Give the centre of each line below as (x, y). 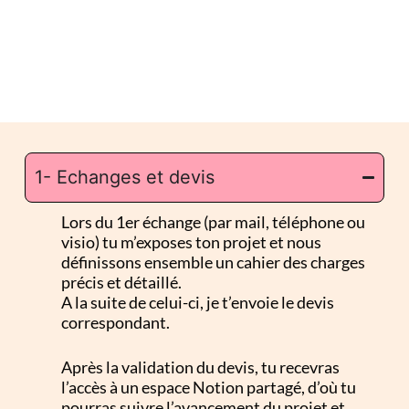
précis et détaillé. (121, 282)
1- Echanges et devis (124, 177)
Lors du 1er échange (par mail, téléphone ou (213, 222)
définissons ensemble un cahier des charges (213, 262)
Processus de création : (204, 184)
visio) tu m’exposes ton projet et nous (191, 242)
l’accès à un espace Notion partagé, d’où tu (208, 387)
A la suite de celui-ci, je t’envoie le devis (197, 302)
